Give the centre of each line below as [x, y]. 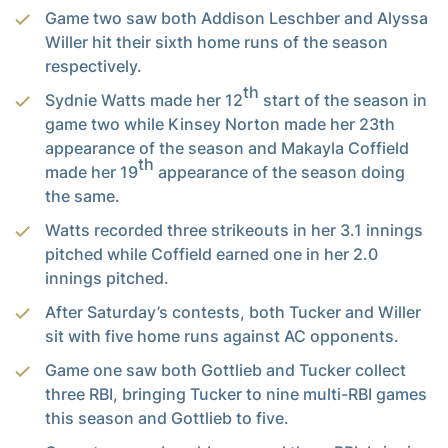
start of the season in [343, 100]
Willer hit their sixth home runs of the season [216, 42]
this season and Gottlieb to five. [167, 418]
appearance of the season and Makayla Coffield [227, 148]
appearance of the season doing [279, 172]
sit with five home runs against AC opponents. [222, 336]
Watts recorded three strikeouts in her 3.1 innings [234, 230]
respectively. [93, 66]
